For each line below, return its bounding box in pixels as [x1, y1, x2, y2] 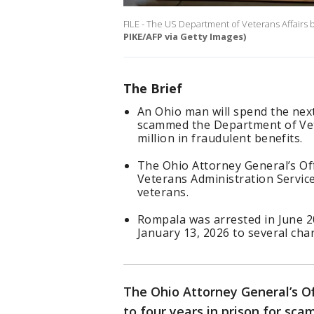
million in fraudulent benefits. [137, 130, 303, 146]
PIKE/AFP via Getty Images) [123, 30, 246, 43]
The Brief [123, 80, 182, 97]
